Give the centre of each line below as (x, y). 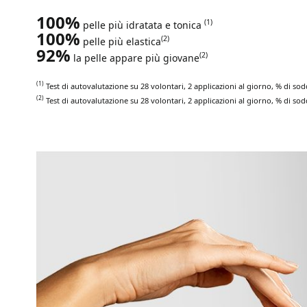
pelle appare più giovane (142, 58)
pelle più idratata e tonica (142, 25)
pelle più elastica (121, 41)
